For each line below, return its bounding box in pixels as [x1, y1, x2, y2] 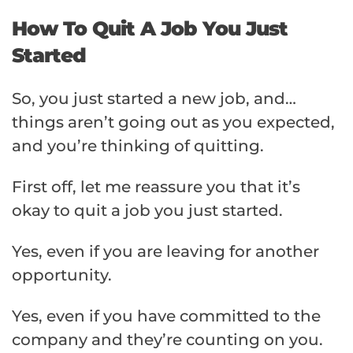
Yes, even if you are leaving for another [12, 242, 319, 262]
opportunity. [12, 266, 112, 285]
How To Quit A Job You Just [12, 17, 288, 41]
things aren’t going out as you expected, [12, 113, 335, 132]
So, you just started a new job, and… [12, 89, 296, 109]
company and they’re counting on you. [12, 330, 323, 350]
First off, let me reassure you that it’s [12, 177, 300, 197]
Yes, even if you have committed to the [12, 307, 321, 326]
